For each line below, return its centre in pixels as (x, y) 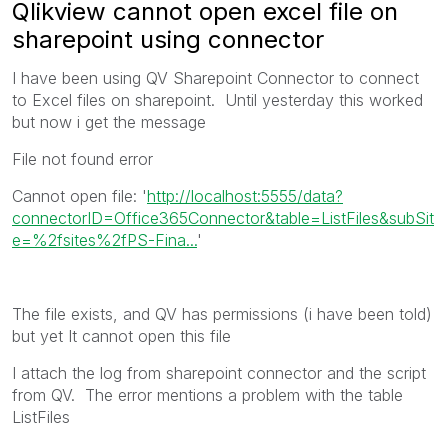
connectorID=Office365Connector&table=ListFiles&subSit (223, 217)
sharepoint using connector (168, 39)
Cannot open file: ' (79, 195)
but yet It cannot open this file (121, 335)
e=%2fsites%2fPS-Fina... (104, 239)
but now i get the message (111, 121)
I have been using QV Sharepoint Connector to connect (215, 77)
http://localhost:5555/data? (245, 195)
